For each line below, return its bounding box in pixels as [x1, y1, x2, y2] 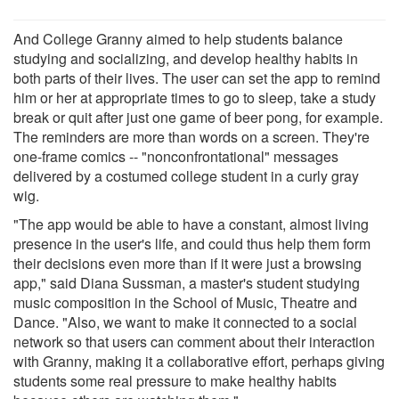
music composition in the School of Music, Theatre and [13, 291, 357, 313]
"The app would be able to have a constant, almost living [13, 213, 369, 234]
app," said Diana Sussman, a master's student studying [13, 272, 360, 293]
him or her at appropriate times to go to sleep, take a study [13, 86, 376, 108]
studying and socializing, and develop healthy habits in [13, 47, 358, 69]
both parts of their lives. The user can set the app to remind [13, 67, 380, 88]
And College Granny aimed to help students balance [13, 28, 343, 49]
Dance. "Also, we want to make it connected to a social [13, 311, 357, 332]
